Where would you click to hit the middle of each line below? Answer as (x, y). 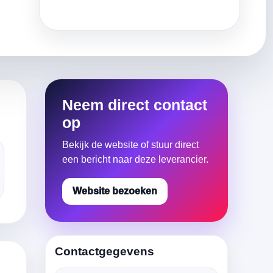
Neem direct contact (135, 105)
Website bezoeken (115, 191)
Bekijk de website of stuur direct (130, 145)
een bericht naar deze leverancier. (135, 159)
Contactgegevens (105, 251)
